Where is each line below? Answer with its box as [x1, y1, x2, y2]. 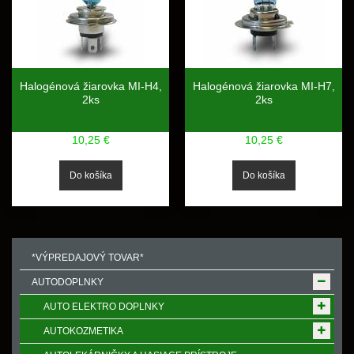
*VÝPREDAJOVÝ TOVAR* [32, 252, 144, 263]
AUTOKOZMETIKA [43, 326, 123, 337]
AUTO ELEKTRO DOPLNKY [43, 301, 164, 312]
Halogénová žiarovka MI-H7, [192, 80, 335, 92]
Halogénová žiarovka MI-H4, [19, 80, 162, 92]
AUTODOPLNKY [32, 277, 104, 288]
